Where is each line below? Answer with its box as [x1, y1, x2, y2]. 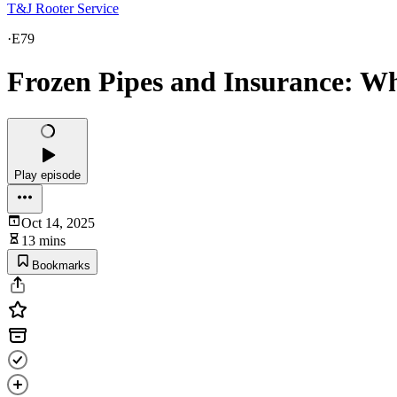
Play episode [14, 167, 81, 182]
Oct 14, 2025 [21, 214, 95, 230]
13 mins [21, 232, 66, 248]
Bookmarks [32, 258, 90, 272]
